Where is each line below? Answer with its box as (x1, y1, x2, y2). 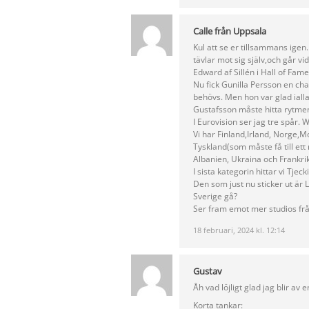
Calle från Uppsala (193, 25, 266, 38)
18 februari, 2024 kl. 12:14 (193, 225, 285, 236)
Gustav (193, 265, 222, 278)
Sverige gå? (193, 190, 237, 203)
